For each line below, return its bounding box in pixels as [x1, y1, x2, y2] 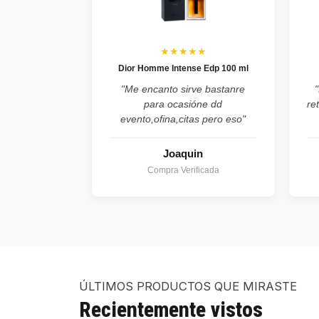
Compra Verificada [147, 165, 219, 176]
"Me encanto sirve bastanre [121, 83, 246, 95]
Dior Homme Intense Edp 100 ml [117, 63, 249, 74]
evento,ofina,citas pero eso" [120, 113, 246, 125]
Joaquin [163, 147, 204, 160]
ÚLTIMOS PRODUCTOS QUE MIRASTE [79, 279, 297, 294]
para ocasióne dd [144, 98, 223, 110]
